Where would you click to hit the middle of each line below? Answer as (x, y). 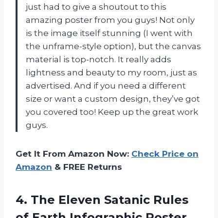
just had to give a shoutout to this (96, 7)
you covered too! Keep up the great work (112, 112)
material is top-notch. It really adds (99, 59)
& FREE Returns (87, 167)
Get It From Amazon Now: (73, 154)
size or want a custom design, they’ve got (113, 99)
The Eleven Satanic (90, 200)
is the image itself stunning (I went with (109, 33)
